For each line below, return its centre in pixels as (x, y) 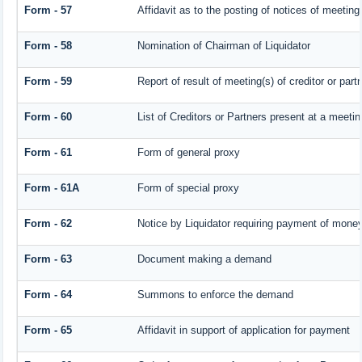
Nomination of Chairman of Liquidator (223, 46)
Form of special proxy (188, 188)
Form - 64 (48, 295)
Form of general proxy (188, 153)
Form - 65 (48, 330)
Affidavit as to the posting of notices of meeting (248, 11)
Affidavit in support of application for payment (243, 330)
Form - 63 (48, 259)
